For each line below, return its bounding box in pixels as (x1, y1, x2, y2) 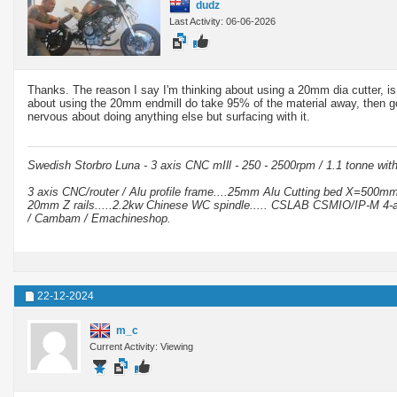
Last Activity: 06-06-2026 (169, 15, 276, 27)
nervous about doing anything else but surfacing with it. (27, 109, 310, 123)
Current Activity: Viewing (90, 340, 193, 352)
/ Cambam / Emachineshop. (27, 211, 171, 225)
